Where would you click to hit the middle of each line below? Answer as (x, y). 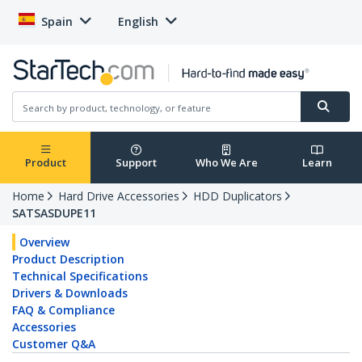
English (138, 21)
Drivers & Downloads (70, 293)
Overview (44, 242)
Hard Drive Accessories (119, 196)
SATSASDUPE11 (54, 213)
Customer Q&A (54, 344)
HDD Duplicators (238, 196)
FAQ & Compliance (63, 310)
